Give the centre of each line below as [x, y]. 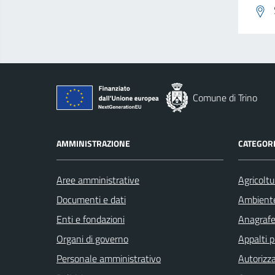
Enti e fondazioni [91, 219]
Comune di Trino [225, 97]
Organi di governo [92, 238]
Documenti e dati [91, 199]
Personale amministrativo [109, 258]
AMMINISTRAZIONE [93, 143]
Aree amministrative [98, 180]
